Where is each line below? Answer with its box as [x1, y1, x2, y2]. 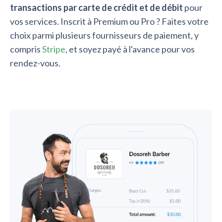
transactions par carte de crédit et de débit [10, 1, 183, 13]
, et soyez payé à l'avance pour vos [65, 43, 195, 55]
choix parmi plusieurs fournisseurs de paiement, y [10, 29, 199, 41]
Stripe [42, 43, 65, 55]
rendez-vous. [10, 57, 60, 68]
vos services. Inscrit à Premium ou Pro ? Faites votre [10, 15, 209, 27]
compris [10, 43, 42, 55]
